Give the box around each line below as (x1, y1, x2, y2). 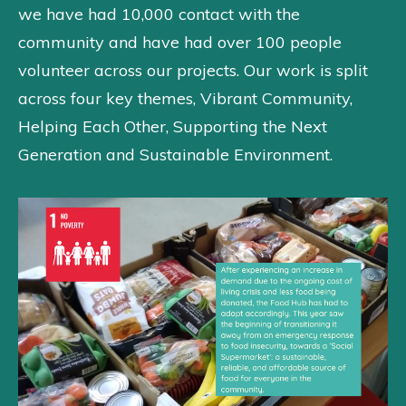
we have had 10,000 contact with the (18, 4, 300, 25)
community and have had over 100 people (18, 32, 342, 53)
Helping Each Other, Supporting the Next (18, 116, 327, 138)
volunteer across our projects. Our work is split (18, 60, 368, 82)
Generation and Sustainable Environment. (18, 144, 333, 166)
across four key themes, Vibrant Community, (18, 88, 353, 110)
